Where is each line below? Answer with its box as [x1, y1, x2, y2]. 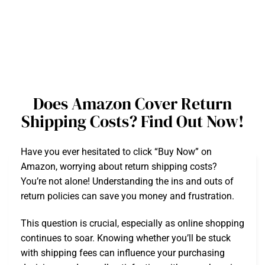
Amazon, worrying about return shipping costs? [21, 161, 217, 172]
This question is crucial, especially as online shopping [21, 217, 244, 229]
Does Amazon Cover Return [33, 92, 232, 115]
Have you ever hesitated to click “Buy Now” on [21, 146, 212, 157]
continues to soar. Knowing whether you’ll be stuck [21, 232, 231, 244]
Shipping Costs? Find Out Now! [21, 110, 244, 132]
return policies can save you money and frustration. [21, 190, 234, 202]
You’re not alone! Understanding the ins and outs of [21, 176, 234, 187]
